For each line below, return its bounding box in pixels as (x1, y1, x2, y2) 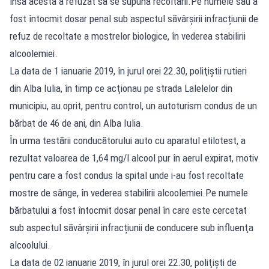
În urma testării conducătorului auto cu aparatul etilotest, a (10, 134, 246, 147)
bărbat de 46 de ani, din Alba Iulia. (10, 116, 144, 129)
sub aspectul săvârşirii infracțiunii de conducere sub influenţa (10, 221, 253, 234)
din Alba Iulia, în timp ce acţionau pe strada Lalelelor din (10, 82, 232, 94)
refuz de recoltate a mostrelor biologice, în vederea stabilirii (10, 29, 246, 42)
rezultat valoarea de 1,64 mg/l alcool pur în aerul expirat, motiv (10, 151, 258, 164)
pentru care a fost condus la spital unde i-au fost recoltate (10, 169, 244, 181)
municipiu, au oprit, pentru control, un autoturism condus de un (10, 99, 257, 112)
